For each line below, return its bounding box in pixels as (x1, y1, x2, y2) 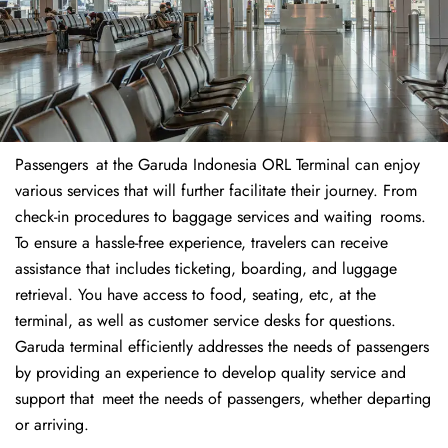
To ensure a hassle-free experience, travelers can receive (15, 231, 396, 255)
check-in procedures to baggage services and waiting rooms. (15, 205, 426, 229)
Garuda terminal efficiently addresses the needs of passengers (15, 335, 429, 359)
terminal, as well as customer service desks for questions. (15, 309, 396, 333)
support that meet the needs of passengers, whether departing (15, 387, 431, 411)
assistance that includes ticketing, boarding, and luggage (15, 257, 397, 281)
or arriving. (15, 413, 89, 437)
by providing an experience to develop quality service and (15, 361, 406, 385)
